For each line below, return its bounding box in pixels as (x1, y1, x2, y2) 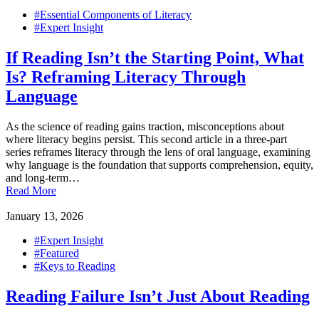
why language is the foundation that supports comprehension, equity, (6, 159, 313, 171)
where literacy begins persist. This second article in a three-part (6, 133, 287, 145)
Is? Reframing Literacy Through (6, 68, 246, 87)
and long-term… (6, 172, 80, 184)
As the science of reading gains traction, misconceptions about (6, 120, 284, 132)
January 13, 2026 (6, 210, 83, 222)
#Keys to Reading (34, 260, 115, 272)
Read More (6, 184, 56, 197)
